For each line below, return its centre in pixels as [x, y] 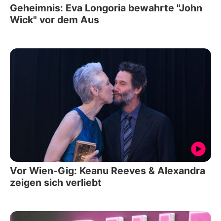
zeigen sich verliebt [56, 182]
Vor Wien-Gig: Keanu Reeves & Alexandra [108, 170]
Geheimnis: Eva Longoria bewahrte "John [106, 8]
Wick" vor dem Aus [55, 20]
